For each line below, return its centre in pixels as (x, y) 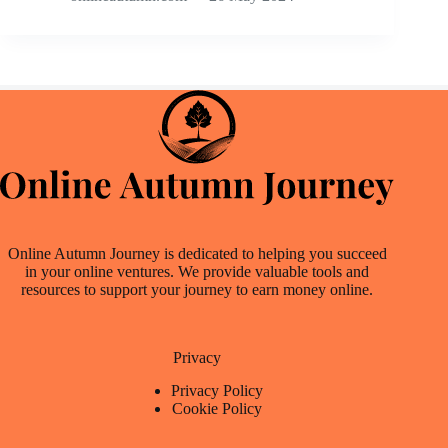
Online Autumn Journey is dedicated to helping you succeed (197, 254)
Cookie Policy (217, 409)
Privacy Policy (217, 391)
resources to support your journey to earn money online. (197, 290)
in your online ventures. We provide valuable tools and (197, 272)
